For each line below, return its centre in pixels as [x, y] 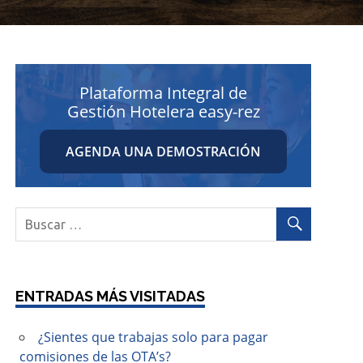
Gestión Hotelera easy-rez [163, 111]
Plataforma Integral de [164, 93]
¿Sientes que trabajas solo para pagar [153, 337]
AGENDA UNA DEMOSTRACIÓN [164, 152]
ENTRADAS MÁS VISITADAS [111, 296]
